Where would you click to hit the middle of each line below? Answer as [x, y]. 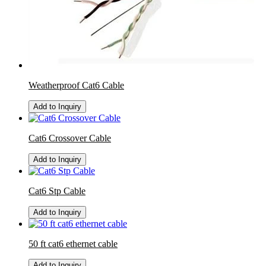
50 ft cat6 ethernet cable [73, 244]
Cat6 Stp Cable [57, 191]
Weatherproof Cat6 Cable [76, 85]
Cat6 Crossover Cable [70, 138]
